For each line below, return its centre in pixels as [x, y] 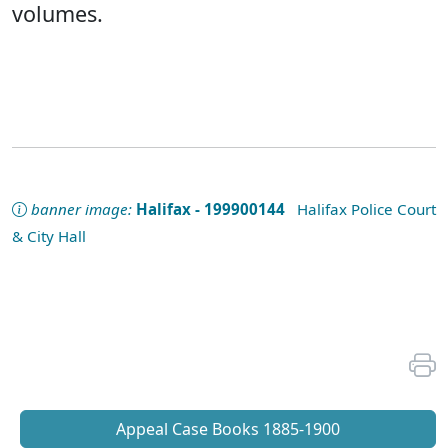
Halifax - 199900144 [210, 209]
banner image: [81, 209]
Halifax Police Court [360, 209]
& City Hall [49, 236]
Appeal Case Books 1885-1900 [228, 429]
